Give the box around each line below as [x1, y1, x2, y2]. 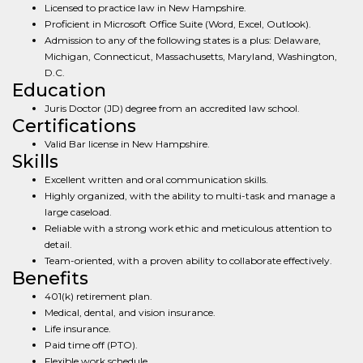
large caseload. [45, 206, 112, 218]
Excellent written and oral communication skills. [45, 173, 268, 186]
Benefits [12, 267, 88, 289]
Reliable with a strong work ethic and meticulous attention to [45, 222, 331, 234]
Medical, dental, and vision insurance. [45, 306, 216, 318]
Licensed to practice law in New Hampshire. [45, 2, 246, 14]
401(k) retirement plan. [45, 290, 152, 302]
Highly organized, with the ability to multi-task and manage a [45, 190, 335, 202]
